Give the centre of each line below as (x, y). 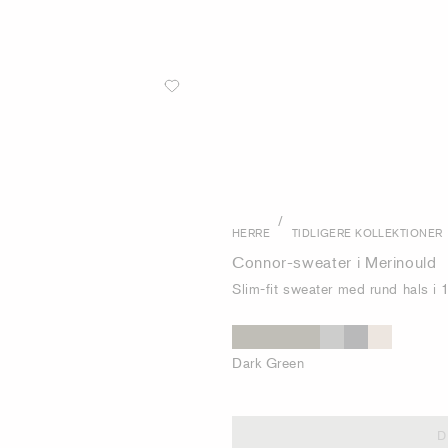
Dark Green (268, 362)
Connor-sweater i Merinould (334, 262)
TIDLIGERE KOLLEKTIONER (367, 232)
